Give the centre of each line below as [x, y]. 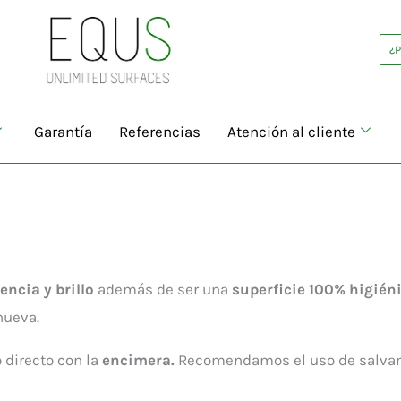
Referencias [160, 131]
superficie [269, 289]
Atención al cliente [291, 131]
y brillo [69, 289]
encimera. [138, 360]
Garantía [63, 131]
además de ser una [163, 289]
